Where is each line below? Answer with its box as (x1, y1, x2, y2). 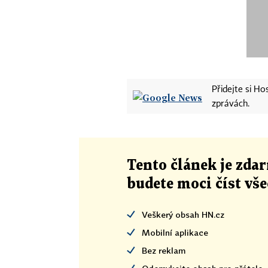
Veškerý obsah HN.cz (142, 209, 224, 220)
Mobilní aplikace (142, 227, 208, 237)
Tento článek (127, 159, 220, 172)
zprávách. (212, 100, 249, 108)
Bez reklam (142, 245, 185, 255)
